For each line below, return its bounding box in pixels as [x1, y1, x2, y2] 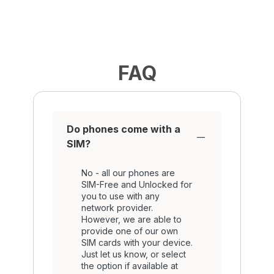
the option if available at [81, 260, 178, 271]
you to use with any [81, 190, 160, 201]
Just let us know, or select [81, 248, 186, 259]
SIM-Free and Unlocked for [81, 179, 192, 190]
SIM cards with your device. [81, 237, 193, 248]
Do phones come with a [66, 122, 180, 135]
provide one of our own [81, 225, 178, 236]
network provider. [81, 202, 153, 213]
